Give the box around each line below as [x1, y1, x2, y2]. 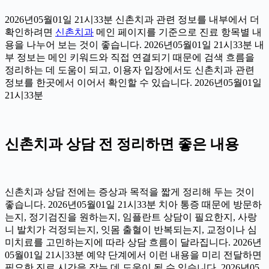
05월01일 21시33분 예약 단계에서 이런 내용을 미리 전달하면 [5, 249, 262, 260]
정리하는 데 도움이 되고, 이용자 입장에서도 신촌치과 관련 [5, 64, 255, 75]
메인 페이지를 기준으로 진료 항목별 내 [94, 26, 262, 37]
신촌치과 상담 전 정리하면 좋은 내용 [5, 136, 239, 152]
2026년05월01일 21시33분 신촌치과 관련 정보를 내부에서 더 [5, 14, 259, 25]
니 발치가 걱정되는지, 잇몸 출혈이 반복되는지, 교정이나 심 [5, 224, 257, 235]
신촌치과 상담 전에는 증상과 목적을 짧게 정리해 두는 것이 [5, 186, 255, 197]
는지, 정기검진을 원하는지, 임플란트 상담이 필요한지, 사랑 [5, 211, 257, 222]
